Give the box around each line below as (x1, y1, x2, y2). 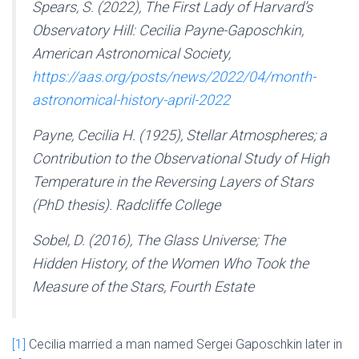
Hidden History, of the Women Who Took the (32, 255, 309, 272)
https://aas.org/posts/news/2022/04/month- (32, 68, 316, 85)
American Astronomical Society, (32, 45, 231, 62)
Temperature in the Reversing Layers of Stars (32, 173, 313, 190)
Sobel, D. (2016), (32, 232, 135, 248)
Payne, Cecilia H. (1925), (32, 127, 186, 143)
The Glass (135, 232, 198, 248)
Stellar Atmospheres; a (186, 127, 327, 143)
